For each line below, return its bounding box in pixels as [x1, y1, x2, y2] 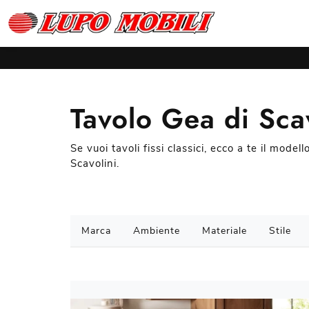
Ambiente [133, 224, 180, 237]
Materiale [202, 224, 247, 237]
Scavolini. [70, 157, 119, 170]
